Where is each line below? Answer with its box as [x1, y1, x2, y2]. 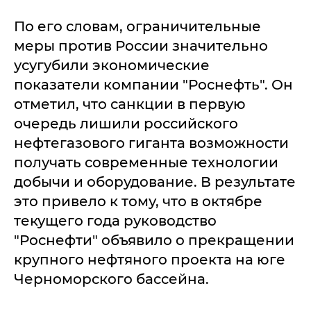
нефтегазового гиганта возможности [14, 135, 289, 151]
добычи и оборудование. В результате [14, 174, 296, 190]
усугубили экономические [14, 57, 210, 74]
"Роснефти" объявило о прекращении [14, 232, 294, 249]
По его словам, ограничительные [14, 18, 261, 35]
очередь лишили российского [14, 115, 238, 132]
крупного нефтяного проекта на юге [14, 251, 285, 268]
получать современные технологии [14, 154, 278, 171]
